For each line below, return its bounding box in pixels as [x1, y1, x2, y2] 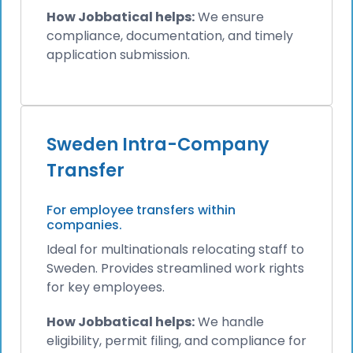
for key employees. [46, 278, 165, 297]
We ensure [195, 8, 264, 27]
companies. [46, 216, 122, 235]
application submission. [46, 46, 190, 65]
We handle [195, 312, 264, 331]
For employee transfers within [46, 201, 236, 220]
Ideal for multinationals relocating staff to [46, 240, 304, 259]
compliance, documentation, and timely [46, 27, 293, 46]
